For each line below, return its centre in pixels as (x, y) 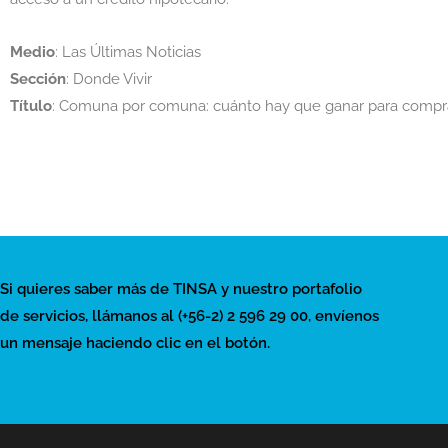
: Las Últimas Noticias (128, 52)
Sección (38, 79)
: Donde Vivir (109, 79)
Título (31, 106)
